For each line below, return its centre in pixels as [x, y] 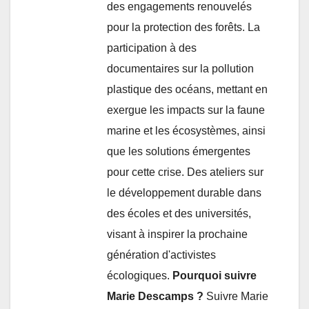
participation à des [152, 48]
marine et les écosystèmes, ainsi [186, 130]
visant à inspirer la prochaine [177, 234]
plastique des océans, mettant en [187, 89]
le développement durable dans [184, 192]
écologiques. [140, 275]
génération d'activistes [161, 255]
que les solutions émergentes [179, 151]
